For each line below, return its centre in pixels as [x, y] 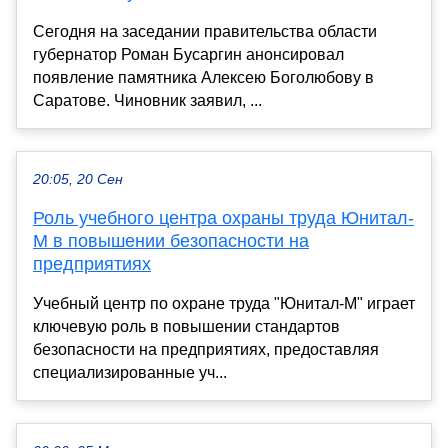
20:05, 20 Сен [78, 179]
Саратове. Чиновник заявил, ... [147, 100]
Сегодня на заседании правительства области [205, 31]
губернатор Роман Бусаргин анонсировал [188, 54]
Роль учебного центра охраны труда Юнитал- [223, 217]
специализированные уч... [130, 372]
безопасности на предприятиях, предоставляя [206, 349]
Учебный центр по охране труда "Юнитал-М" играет [224, 303]
